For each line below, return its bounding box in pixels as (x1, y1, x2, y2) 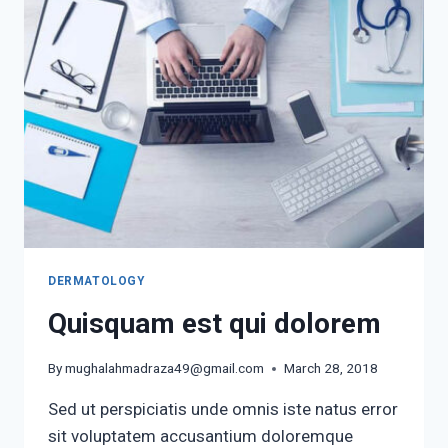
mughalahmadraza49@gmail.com (65, 360, 265, 377)
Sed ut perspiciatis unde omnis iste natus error (48, 399, 398, 420)
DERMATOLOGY (48, 273, 145, 288)
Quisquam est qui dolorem (48, 306, 381, 340)
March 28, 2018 (284, 360, 379, 377)
